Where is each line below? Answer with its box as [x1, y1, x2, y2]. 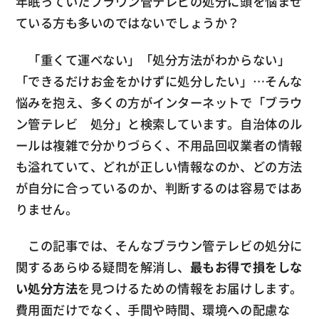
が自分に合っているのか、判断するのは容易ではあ [15, 178, 303, 197]
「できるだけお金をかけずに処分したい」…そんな [15, 71, 303, 90]
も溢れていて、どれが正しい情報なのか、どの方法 [15, 157, 303, 176]
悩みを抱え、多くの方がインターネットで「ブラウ [15, 93, 303, 112]
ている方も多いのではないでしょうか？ [15, 14, 240, 33]
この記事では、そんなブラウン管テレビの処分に [15, 236, 303, 256]
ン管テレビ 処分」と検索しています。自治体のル [15, 114, 303, 133]
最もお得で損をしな [189, 258, 303, 277]
